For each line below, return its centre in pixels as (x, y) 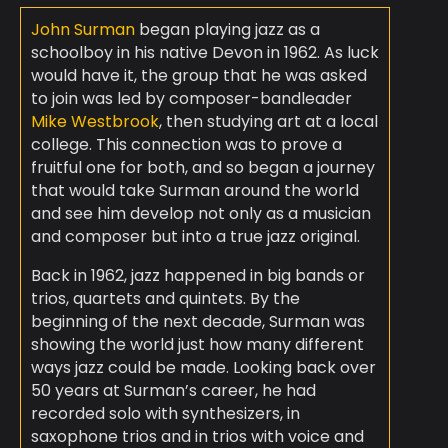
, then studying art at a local (268, 122)
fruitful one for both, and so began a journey (202, 168)
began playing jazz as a (227, 30)
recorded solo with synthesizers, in (165, 414)
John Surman (82, 30)
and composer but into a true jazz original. (195, 237)
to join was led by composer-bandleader (191, 99)
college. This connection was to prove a (186, 145)
